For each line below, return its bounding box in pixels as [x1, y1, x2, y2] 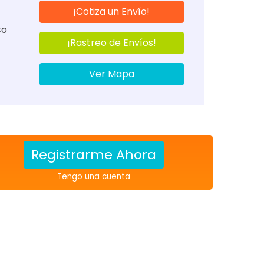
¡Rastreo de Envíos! [67, 36, 156, 49]
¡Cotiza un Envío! [73, 5, 150, 18]
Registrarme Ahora [31, 146, 157, 164]
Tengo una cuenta [57, 171, 131, 182]
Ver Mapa [88, 67, 134, 81]
